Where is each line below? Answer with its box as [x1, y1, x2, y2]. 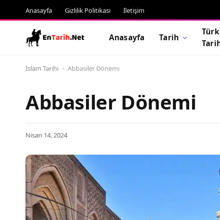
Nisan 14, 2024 [26, 131, 67, 139]
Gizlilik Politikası [65, 5, 110, 15]
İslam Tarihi [26, 64, 58, 73]
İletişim [123, 5, 144, 15]
